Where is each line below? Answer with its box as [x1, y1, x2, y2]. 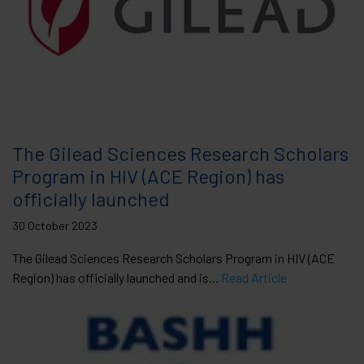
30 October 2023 [12, 218, 97, 232]
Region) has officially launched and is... [12, 269, 221, 285]
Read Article [221, 269, 287, 285]
